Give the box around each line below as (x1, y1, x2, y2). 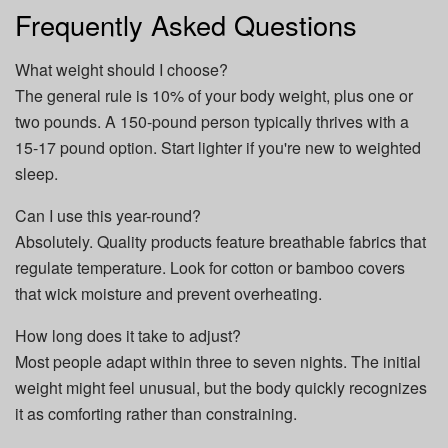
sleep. (15, 161, 58, 185)
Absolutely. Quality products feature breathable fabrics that (15, 229, 426, 253)
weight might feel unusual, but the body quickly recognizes (15, 375, 427, 399)
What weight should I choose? (15, 57, 228, 81)
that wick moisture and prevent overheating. (15, 281, 322, 305)
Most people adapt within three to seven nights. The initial (15, 349, 421, 373)
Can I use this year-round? (15, 203, 201, 227)
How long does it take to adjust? (15, 323, 241, 347)
